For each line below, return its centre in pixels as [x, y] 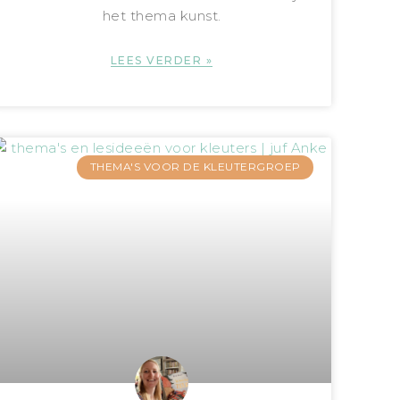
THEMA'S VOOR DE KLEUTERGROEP [195, 167]
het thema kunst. [162, 16]
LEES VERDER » [162, 61]
